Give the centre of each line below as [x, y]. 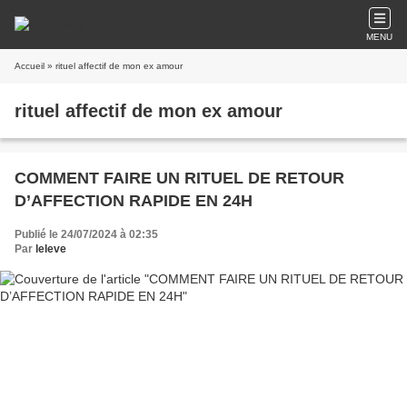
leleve [51, 249]
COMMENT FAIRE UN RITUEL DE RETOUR [179, 178]
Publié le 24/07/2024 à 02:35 [86, 234]
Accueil [30, 66]
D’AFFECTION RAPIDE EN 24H [134, 201]
